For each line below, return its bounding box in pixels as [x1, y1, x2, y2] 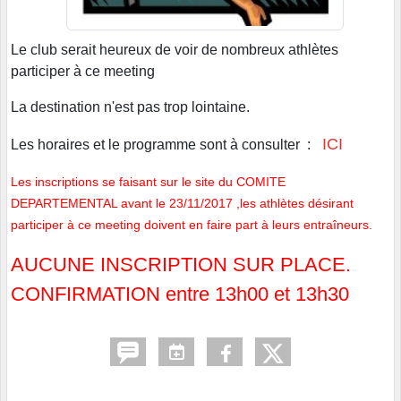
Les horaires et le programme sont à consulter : [11, 137, 318, 153]
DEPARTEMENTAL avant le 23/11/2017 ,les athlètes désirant [11, 196, 354, 211]
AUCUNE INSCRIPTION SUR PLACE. [11, 253, 351, 277]
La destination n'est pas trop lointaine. [11, 99, 250, 115]
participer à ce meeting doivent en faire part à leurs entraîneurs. [11, 218, 372, 233]
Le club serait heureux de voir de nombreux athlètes [11, 42, 338, 58]
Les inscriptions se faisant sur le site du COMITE [11, 175, 286, 190]
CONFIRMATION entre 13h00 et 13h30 [11, 283, 349, 306]
